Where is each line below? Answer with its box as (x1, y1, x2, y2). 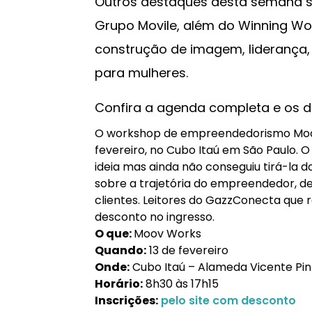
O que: (95, 226, 134, 242)
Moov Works (134, 226, 201, 242)
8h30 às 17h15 (143, 276, 219, 292)
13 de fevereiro (146, 242, 228, 258)
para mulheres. (95, 64, 188, 81)
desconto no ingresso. (95, 209, 214, 225)
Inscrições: (95, 292, 158, 309)
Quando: (95, 242, 146, 258)
